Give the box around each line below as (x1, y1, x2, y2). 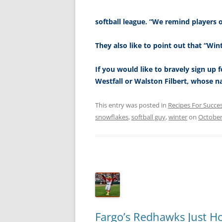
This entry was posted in (95, 101, 168, 110)
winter (168, 112, 187, 122)
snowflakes (95, 112, 128, 122)
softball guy (131, 112, 166, 122)
